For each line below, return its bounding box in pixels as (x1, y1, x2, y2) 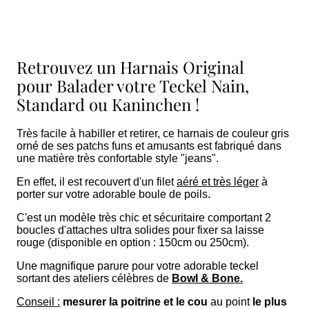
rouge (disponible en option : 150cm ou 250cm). (17, 236, 249, 248)
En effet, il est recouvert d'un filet (17, 175, 177, 188)
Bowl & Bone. (172, 272, 243, 284)
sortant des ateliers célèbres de (17, 272, 172, 284)
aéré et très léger (177, 175, 259, 188)
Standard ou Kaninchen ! (17, 93, 199, 116)
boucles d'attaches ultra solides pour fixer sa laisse (17, 223, 264, 236)
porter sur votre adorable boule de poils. (17, 188, 210, 200)
